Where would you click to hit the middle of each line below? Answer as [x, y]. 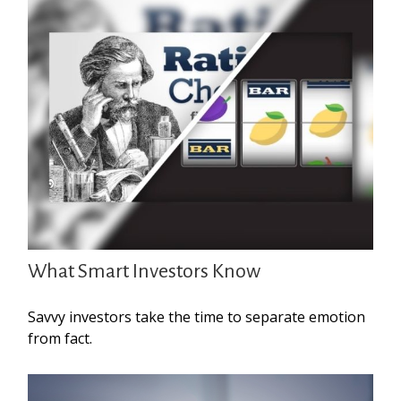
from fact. [60, 338]
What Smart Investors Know [145, 271]
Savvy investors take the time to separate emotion [197, 316]
